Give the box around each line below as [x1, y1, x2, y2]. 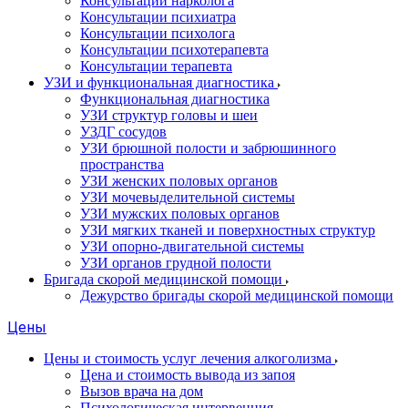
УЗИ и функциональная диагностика [44, 75, 278, 90]
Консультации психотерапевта [80, 42, 269, 57]
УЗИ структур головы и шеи [80, 107, 258, 123]
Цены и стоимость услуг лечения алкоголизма [44, 351, 335, 366]
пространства [80, 157, 164, 172]
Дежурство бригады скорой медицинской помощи [80, 288, 393, 303]
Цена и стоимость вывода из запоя [80, 367, 295, 382]
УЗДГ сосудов [80, 124, 167, 139]
